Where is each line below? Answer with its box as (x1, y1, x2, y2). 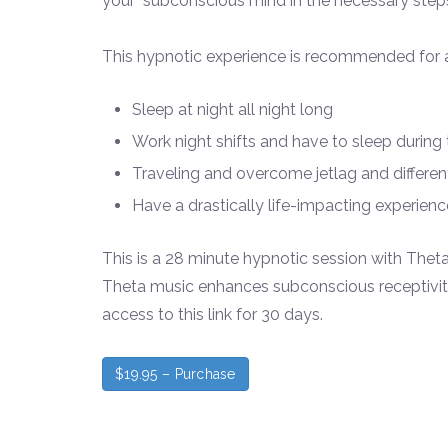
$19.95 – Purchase (115, 366, 236, 383)
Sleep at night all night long (132, 100, 333, 120)
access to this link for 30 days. (102, 305, 323, 325)
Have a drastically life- (132, 196, 297, 216)
